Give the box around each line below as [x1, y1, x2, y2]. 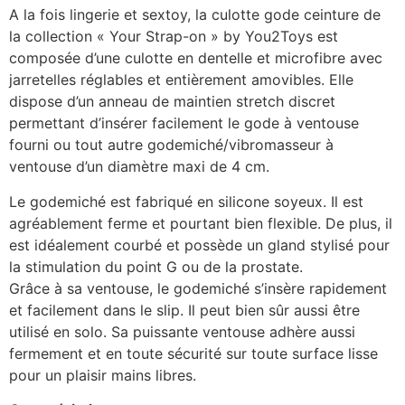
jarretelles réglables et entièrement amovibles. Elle [9, 71, 353, 89]
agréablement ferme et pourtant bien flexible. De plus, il [9, 213, 392, 232]
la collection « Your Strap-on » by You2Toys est [9, 27, 338, 46]
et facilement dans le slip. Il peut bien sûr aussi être [9, 300, 360, 319]
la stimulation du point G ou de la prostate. [9, 257, 303, 276]
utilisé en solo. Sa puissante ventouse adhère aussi [9, 322, 355, 341]
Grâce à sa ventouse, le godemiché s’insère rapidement [9, 278, 387, 297]
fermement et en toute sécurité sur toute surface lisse [9, 344, 378, 363]
